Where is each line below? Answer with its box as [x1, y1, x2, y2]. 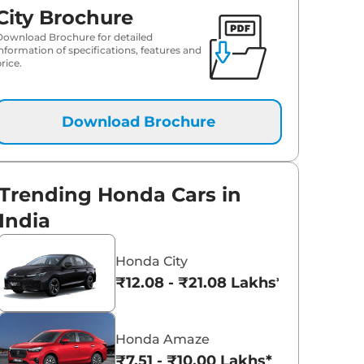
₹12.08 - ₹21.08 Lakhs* [115, 274, 284, 292]
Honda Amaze [115, 331, 210, 348]
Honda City [115, 253, 188, 270]
